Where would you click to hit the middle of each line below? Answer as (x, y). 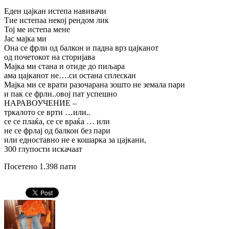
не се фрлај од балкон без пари (57, 130)
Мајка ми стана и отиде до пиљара (64, 66)
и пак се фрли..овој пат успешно (61, 94)
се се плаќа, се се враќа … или (57, 121)
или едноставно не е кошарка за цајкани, (75, 140)
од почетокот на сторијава (50, 57)
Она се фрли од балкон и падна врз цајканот (81, 48)
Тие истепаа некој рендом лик (56, 20)
